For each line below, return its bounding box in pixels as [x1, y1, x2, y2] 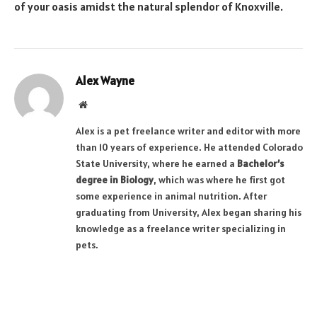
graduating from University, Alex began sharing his [76, 206, 301, 219]
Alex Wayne [76, 73, 134, 89]
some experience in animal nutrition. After [76, 190, 267, 203]
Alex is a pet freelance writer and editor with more [76, 125, 301, 138]
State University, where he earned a [76, 157, 237, 171]
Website [86, 99, 118, 110]
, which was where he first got [154, 173, 285, 187]
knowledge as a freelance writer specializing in [76, 222, 286, 236]
